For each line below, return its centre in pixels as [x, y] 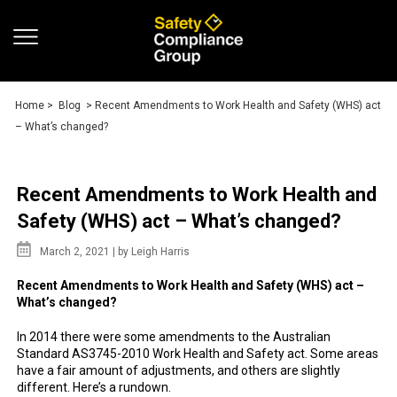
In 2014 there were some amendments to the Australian [174, 337]
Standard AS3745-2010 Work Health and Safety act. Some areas [198, 354]
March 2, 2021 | [79, 252]
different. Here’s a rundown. [94, 387]
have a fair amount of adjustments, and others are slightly [179, 370]
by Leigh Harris [154, 252]
